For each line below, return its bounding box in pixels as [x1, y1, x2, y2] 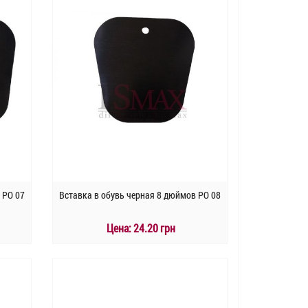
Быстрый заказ [109, 280, 171, 294]
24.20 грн [131, 221, 176, 236]
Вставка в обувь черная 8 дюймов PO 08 [58, 188, 221, 202]
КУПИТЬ [131, 257, 164, 271]
